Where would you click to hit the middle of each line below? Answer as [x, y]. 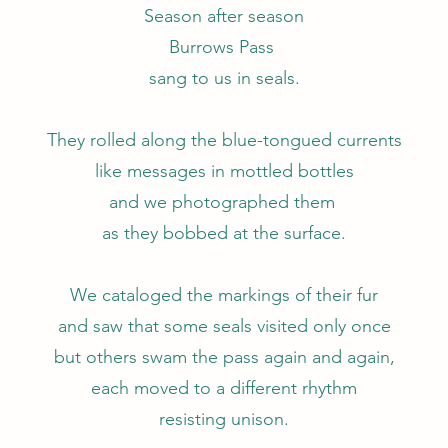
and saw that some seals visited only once [224, 326]
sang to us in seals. [224, 78]
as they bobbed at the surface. [224, 233]
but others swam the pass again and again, [224, 357]
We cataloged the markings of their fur [224, 295]
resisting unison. [224, 419]
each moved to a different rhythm [224, 388]
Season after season [224, 16]
